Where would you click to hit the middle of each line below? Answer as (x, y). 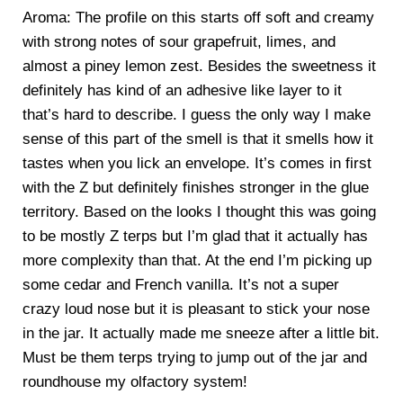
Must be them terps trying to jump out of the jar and (194, 358)
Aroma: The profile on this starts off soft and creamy (198, 18)
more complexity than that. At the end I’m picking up (197, 261)
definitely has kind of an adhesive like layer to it (182, 91)
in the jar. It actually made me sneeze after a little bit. (201, 334)
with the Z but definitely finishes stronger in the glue (195, 188)
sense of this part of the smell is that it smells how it (197, 139)
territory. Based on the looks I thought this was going (199, 212)
